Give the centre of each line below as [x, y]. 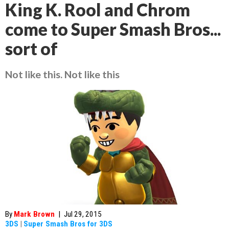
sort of [31, 49]
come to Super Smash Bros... [113, 29]
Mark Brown [34, 214]
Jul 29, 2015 [83, 214]
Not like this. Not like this [62, 74]
